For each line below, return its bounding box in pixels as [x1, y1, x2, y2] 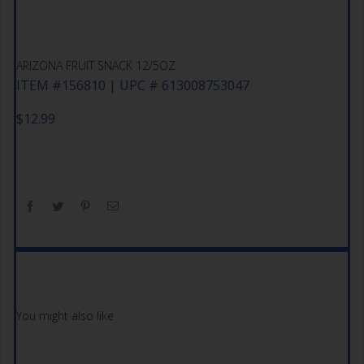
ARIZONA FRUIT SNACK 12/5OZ [15, 58, 175, 74]
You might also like [15, 308, 114, 324]
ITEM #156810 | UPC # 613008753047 [15, 76, 249, 95]
